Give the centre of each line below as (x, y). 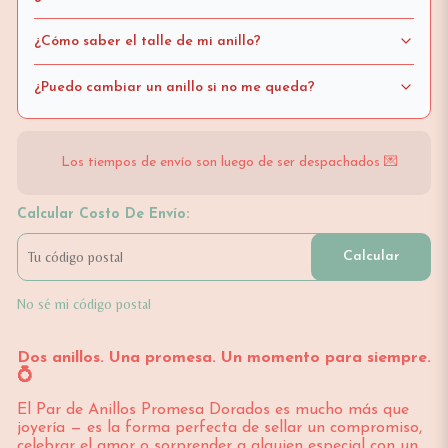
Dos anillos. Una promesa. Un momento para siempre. (223, 357)
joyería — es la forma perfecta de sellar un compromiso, (219, 427)
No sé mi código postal (83, 303)
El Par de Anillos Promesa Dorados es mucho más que (212, 409)
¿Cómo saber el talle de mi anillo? (147, 41)
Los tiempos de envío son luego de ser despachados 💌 (229, 162)
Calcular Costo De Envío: (102, 214)
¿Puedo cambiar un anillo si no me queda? (174, 87)
